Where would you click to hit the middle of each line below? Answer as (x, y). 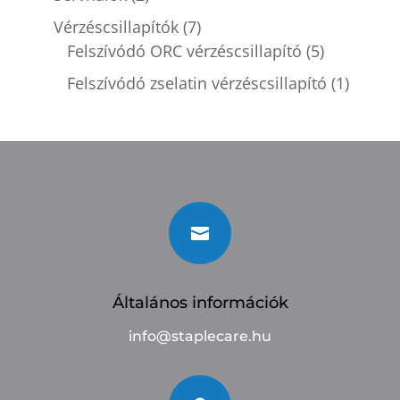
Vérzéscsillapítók (116, 27)
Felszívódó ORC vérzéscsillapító (184, 51)
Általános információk (200, 303)
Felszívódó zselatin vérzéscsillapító (196, 83)
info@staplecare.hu (200, 336)
